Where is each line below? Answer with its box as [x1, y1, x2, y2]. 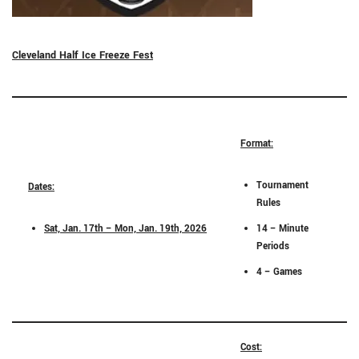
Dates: [28, 180, 54, 194]
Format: [240, 137, 273, 151]
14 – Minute [256, 222, 309, 236]
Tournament [256, 179, 309, 192]
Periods [256, 240, 289, 253]
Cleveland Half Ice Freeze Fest [12, 48, 153, 63]
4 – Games [256, 265, 302, 279]
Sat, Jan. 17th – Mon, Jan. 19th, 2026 [44, 222, 207, 236]
